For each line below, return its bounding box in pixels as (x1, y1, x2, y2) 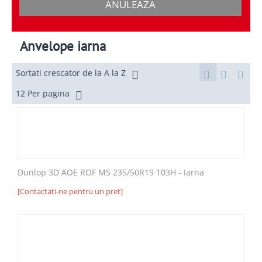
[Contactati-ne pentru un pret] (18, 185, 123, 196)
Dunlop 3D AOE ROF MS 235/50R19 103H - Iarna (18, 166, 204, 178)
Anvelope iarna (20, 37, 106, 54)
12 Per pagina (16, 87, 70, 99)
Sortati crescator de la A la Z (16, 67, 126, 78)
